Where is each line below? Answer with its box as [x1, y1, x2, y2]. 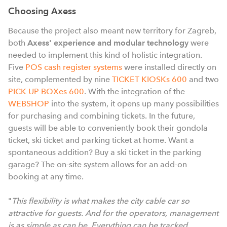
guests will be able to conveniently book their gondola [8, 123, 208, 133]
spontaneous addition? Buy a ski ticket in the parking [8, 147, 201, 158]
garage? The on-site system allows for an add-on [8, 160, 187, 170]
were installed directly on [122, 62, 216, 72]
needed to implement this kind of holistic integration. [8, 50, 202, 60]
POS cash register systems [25, 62, 122, 72]
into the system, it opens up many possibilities [49, 99, 219, 109]
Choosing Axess [8, 6, 76, 17]
